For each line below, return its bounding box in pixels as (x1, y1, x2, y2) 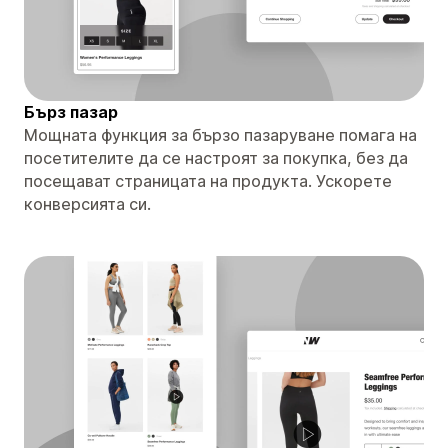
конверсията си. (24, 193, 151, 214)
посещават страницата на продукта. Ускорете (24, 170, 392, 191)
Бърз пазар (24, 101, 118, 122)
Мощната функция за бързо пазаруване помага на (24, 124, 417, 145)
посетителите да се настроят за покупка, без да (24, 147, 408, 168)
